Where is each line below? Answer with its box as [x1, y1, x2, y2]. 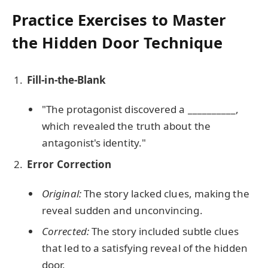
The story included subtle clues [89, 224, 239, 239]
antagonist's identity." [42, 135, 146, 150]
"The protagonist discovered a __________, [42, 102, 239, 116]
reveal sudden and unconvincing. [42, 203, 203, 217]
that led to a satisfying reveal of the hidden [42, 241, 248, 255]
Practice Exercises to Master [12, 10, 227, 31]
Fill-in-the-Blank [27, 73, 106, 87]
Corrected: [42, 224, 89, 239]
